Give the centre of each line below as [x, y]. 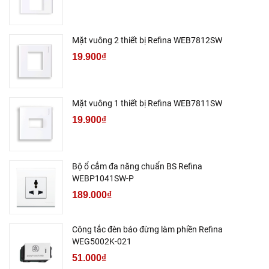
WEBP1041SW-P [103, 178]
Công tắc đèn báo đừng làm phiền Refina [147, 229]
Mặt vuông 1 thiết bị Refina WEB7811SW [147, 103]
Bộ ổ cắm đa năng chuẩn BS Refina [137, 166]
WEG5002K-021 [102, 241]
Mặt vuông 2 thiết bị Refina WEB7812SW [147, 40]
